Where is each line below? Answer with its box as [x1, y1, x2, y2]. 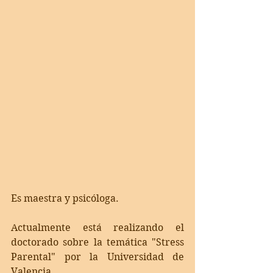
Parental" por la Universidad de [11, 250, 184, 263]
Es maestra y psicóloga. [11, 192, 119, 204]
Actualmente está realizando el [11, 221, 184, 233]
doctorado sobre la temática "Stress [11, 236, 184, 248]
